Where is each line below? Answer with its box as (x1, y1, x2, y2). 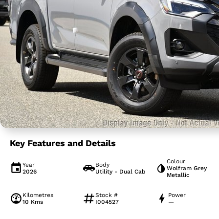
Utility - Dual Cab (95, 168, 146, 175)
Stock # (95, 192, 118, 198)
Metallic (167, 172, 190, 178)
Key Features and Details (10, 138, 116, 148)
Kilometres (22, 192, 53, 198)
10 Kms (22, 198, 43, 205)
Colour (167, 158, 186, 165)
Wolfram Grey (167, 165, 207, 172)
